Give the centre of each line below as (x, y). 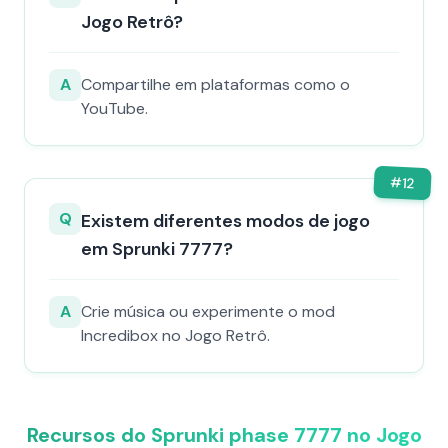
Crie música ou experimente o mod (208, 311)
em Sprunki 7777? (157, 249)
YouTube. (114, 108)
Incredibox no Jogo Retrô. (175, 335)
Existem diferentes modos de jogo (225, 221)
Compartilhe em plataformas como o (215, 84)
